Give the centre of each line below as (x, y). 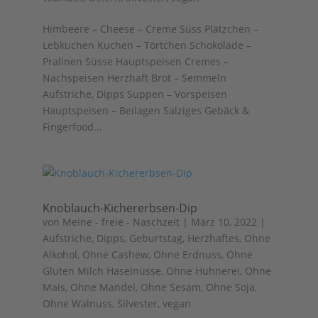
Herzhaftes (213, 238)
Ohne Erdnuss (187, 254)
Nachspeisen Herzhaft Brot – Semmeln (134, 78)
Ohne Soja (230, 287)
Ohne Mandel (103, 287)
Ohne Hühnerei (203, 271)
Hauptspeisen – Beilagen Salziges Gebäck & (146, 110)
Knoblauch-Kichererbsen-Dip (120, 208)
